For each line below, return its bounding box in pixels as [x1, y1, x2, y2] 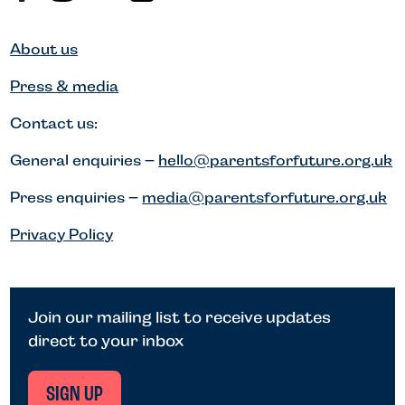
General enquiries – [10, 152, 159, 170]
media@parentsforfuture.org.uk [142, 189, 388, 207]
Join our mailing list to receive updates [28, 308, 332, 327]
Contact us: [10, 115, 99, 133]
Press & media [10, 78, 119, 96]
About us [10, 41, 79, 59]
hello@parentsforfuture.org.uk [158, 152, 393, 170]
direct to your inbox [28, 332, 184, 351]
